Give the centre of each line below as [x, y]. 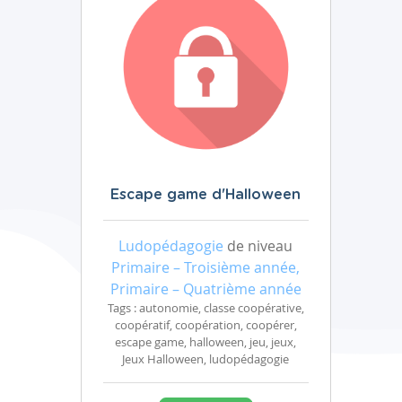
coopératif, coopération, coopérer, [205, 325]
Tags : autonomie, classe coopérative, [205, 308]
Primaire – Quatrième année [205, 289]
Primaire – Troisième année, [205, 267]
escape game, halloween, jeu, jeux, [205, 342]
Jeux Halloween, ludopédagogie [205, 359]
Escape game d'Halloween [205, 195]
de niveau [258, 246]
